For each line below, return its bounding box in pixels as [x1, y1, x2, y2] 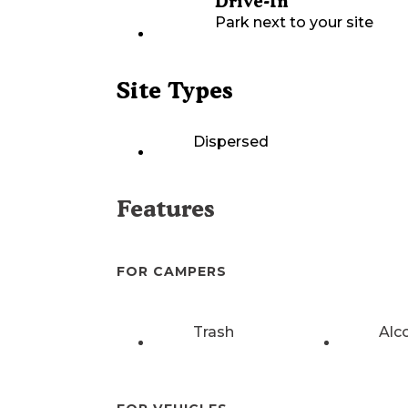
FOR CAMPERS [117, 262, 227, 280]
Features [117, 194, 215, 222]
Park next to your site [215, 13, 373, 31]
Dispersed [193, 132, 269, 150]
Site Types [117, 76, 233, 104]
